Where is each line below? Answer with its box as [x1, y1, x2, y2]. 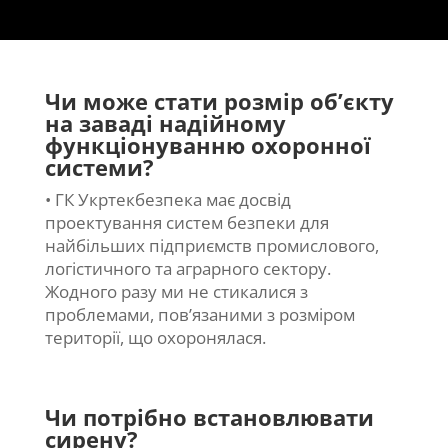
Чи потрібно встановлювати [44, 402, 374, 433]
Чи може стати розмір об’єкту [44, 86, 394, 117]
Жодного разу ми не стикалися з [44, 280, 308, 304]
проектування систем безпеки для [44, 211, 329, 235]
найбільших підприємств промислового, [44, 234, 379, 258]
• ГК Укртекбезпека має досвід [44, 188, 291, 212]
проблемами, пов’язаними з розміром [44, 303, 355, 327]
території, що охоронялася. [44, 326, 266, 350]
